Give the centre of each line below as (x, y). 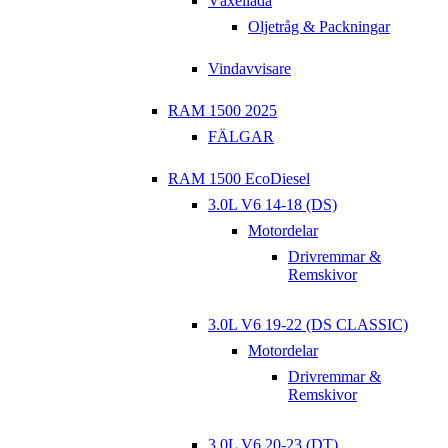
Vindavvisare (249, 69)
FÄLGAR (241, 137)
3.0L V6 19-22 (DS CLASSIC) (308, 325)
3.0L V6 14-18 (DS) (272, 205)
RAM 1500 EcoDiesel (239, 179)
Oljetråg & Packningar (319, 27)
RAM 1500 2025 (222, 111)
